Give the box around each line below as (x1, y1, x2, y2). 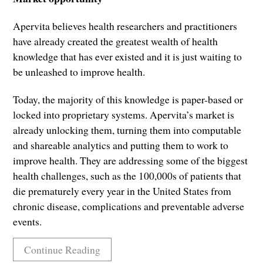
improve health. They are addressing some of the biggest (13, 153, 248, 168)
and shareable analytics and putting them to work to (13, 138, 229, 153)
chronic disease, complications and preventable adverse (13, 199, 245, 214)
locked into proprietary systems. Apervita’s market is (13, 107, 235, 122)
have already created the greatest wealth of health (13, 34, 218, 49)
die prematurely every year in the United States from (13, 184, 232, 198)
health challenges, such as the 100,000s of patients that (13, 168, 242, 183)
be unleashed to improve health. (13, 65, 146, 79)
